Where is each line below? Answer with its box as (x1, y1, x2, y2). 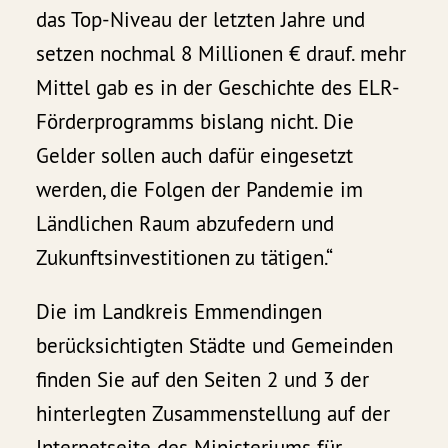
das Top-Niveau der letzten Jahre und (36, 6, 366, 34)
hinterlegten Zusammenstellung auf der (36, 400, 391, 428)
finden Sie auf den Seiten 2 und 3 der (36, 366, 370, 394)
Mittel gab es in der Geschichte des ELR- (36, 74, 401, 102)
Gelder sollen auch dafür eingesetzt (36, 142, 354, 170)
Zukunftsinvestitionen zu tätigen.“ (36, 244, 334, 272)
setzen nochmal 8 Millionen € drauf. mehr (36, 40, 407, 68)
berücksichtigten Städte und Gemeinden (36, 332, 394, 360)
